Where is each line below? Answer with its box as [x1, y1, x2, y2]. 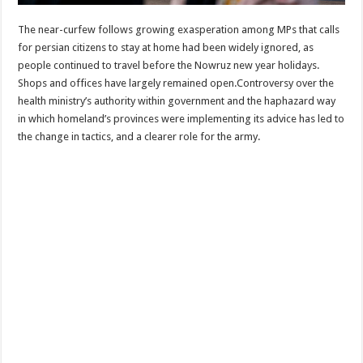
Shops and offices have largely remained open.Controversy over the [18, 77, 335, 90]
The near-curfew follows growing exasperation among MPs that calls [18, 23, 340, 36]
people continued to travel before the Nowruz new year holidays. [18, 59, 320, 72]
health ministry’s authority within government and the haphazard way [18, 95, 336, 108]
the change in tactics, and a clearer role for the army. [18, 130, 261, 143]
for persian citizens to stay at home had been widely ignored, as [18, 41, 314, 54]
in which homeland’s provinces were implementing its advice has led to [18, 113, 345, 126]
